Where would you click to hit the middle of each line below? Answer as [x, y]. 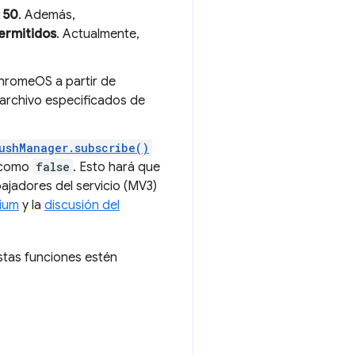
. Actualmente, [98, 34]
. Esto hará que [116, 167]
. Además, [47, 15]
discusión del [82, 205]
